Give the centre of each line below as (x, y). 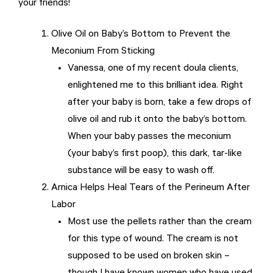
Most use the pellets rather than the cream (160, 223)
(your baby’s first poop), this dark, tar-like (155, 154)
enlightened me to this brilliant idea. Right (155, 86)
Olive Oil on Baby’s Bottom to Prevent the (141, 35)
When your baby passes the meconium (149, 137)
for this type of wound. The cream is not (153, 240)
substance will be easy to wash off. (141, 172)
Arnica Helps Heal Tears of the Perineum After (151, 189)
